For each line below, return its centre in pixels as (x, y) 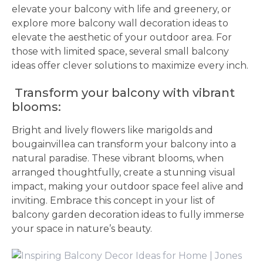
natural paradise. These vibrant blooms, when (118, 158)
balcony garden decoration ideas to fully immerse (128, 215)
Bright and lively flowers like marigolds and (112, 130)
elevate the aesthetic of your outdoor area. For (122, 37)
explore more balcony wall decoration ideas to (120, 23)
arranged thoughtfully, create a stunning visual (124, 172)
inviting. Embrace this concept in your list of (113, 200)
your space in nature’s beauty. (82, 229)
